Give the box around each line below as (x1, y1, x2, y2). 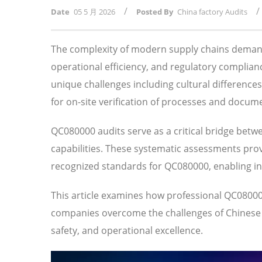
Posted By (136, 6, 173, 18)
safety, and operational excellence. (51, 224, 203, 237)
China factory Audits (177, 6, 247, 18)
